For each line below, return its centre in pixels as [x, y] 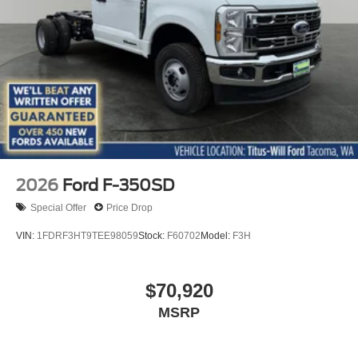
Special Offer [58, 207]
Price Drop [129, 207]
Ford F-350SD [118, 186]
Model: [217, 235]
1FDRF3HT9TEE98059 [88, 235]
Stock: [153, 235]
